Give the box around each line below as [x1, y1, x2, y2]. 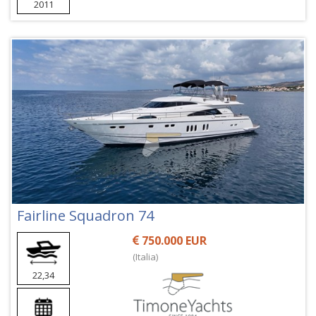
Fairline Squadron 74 [17, 205, 154, 225]
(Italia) [133, 250, 159, 263]
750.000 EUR [139, 232, 207, 248]
